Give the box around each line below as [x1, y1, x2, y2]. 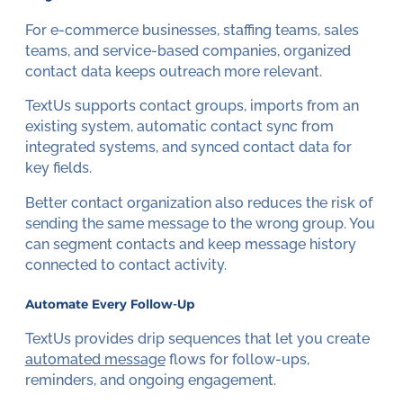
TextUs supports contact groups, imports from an [24, 97, 359, 115]
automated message [24, 351, 166, 369]
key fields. [24, 159, 92, 177]
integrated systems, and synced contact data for [24, 139, 352, 157]
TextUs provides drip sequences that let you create [24, 330, 370, 348]
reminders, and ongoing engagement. [24, 372, 276, 390]
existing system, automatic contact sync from [24, 118, 334, 136]
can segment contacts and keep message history [24, 236, 356, 254]
